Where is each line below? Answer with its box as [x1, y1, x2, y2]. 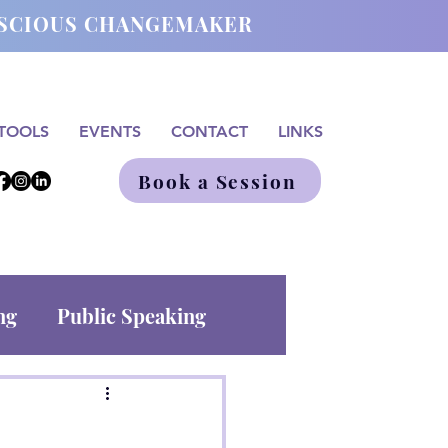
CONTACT [170, 122, 248, 141]
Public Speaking [57, 301, 206, 329]
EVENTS [78, 122, 141, 141]
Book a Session [138, 167, 297, 194]
